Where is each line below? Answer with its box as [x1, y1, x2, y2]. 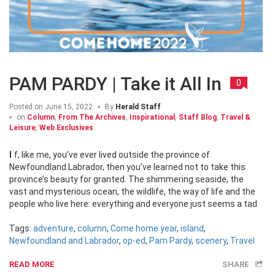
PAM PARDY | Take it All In [9, 72, 222, 95]
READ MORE [9, 259, 55, 269]
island [180, 223, 204, 233]
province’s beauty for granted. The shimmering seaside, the [9, 174, 244, 184]
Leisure [9, 123, 36, 132]
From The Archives [58, 112, 126, 122]
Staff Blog [179, 112, 217, 122]
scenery [195, 235, 227, 246]
